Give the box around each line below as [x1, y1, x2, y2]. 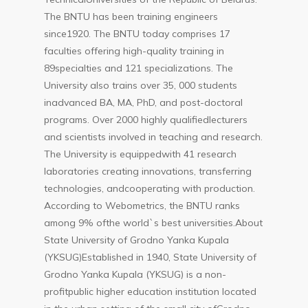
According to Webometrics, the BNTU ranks [44, 199, 241, 212]
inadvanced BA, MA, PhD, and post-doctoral [44, 96, 243, 109]
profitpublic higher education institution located [44, 285, 257, 298]
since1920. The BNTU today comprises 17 [44, 27, 231, 40]
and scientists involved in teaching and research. [44, 131, 263, 143]
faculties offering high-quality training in [44, 45, 225, 57]
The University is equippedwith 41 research [44, 148, 237, 160]
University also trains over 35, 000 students [44, 79, 238, 91]
